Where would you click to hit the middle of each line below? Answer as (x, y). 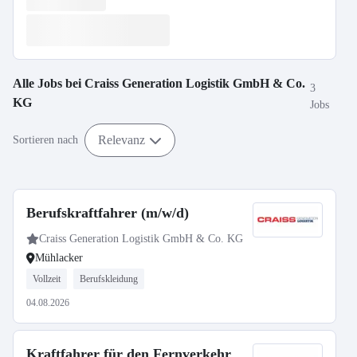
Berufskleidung (109, 279)
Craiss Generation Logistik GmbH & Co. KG (141, 239)
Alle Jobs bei (49, 83)
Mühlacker (59, 258)
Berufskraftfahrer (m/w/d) (108, 213)
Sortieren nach (45, 140)
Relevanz (122, 139)
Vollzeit (47, 279)
